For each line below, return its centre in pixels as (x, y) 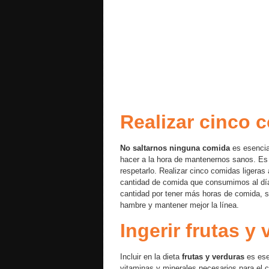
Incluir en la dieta (151, 257)
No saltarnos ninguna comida (175, 148)
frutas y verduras (213, 257)
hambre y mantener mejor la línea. (180, 205)
